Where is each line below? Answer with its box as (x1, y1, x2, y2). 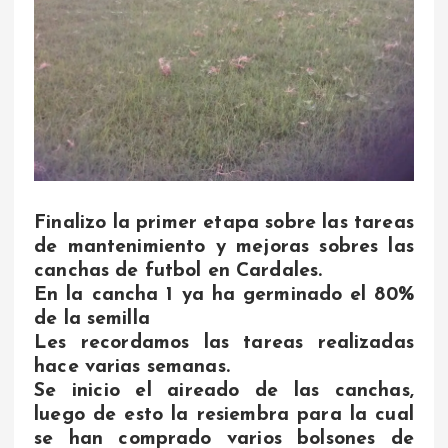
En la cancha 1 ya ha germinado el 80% (34, 284, 414, 305)
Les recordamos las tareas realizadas (34, 332, 414, 353)
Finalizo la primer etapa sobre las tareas (34, 212, 414, 233)
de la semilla (34, 308, 150, 329)
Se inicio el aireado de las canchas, (34, 380, 414, 401)
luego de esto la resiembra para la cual (34, 404, 414, 425)
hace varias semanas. (34, 356, 230, 377)
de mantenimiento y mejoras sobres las (34, 236, 414, 257)
